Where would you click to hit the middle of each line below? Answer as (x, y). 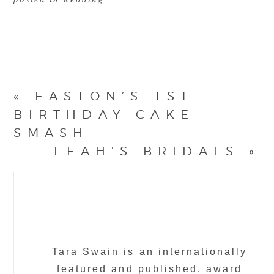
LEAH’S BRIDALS (147, 151)
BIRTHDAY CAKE (104, 115)
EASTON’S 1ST (114, 96)
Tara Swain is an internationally (150, 252)
